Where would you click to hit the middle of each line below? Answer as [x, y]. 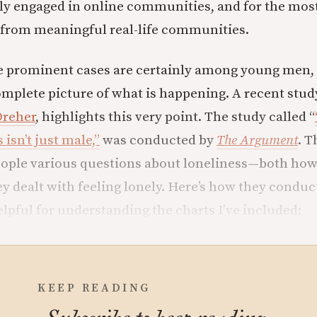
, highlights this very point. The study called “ [175, 117]
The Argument [257, 140]
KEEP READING [94, 288]
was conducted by [158, 140]
